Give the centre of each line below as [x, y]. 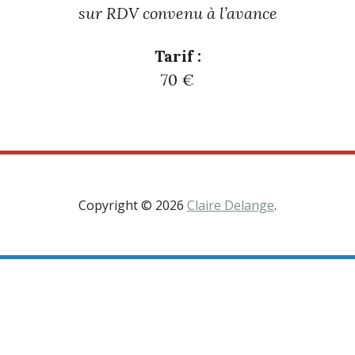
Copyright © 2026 [133, 205]
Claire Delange [231, 205]
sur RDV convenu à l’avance [177, 13]
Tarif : [177, 56]
